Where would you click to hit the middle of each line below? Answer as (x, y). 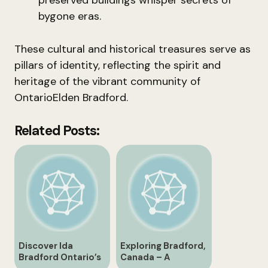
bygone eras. (70, 16)
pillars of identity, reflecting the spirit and (118, 65)
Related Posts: (57, 131)
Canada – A (145, 257)
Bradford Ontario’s (60, 257)
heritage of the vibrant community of (107, 81)
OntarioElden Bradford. (71, 98)
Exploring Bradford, (163, 246)
